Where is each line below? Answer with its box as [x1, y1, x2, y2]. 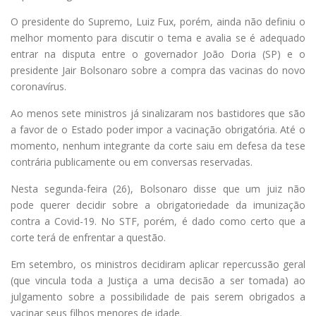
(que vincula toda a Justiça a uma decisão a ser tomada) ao [11, 273, 305, 287]
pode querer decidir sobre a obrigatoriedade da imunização [11, 197, 305, 212]
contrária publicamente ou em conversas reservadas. [11, 154, 253, 169]
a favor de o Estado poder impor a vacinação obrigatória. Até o [11, 122, 305, 136]
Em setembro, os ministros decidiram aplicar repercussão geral [11, 257, 305, 271]
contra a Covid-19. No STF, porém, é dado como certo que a [11, 214, 305, 228]
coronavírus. [11, 79, 66, 93]
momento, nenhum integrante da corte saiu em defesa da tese [11, 138, 305, 152]
